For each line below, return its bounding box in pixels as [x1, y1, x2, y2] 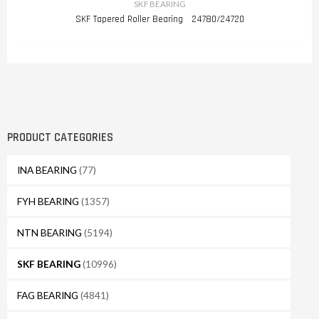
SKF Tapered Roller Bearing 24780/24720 [75, 12, 244, 26]
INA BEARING [16, 163, 77, 176]
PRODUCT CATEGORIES [7, 130, 113, 146]
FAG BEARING [16, 289, 78, 302]
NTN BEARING [16, 226, 82, 239]
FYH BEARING [16, 195, 79, 207]
